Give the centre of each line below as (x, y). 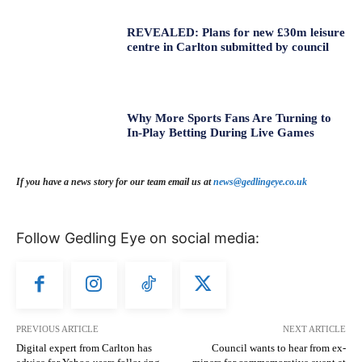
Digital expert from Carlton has (84, 347)
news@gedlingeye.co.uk (260, 182)
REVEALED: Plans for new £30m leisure (236, 32)
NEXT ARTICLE (314, 328)
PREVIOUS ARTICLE (57, 328)
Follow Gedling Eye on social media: (138, 238)
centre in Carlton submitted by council (228, 46)
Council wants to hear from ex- (278, 347)
